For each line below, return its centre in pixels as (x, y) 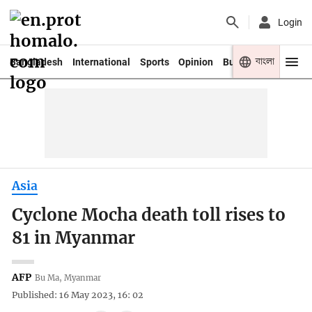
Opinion (196, 62)
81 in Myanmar (74, 239)
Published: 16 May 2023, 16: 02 (78, 295)
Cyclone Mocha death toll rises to (149, 216)
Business (243, 62)
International (101, 62)
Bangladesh (36, 62)
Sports (154, 62)
